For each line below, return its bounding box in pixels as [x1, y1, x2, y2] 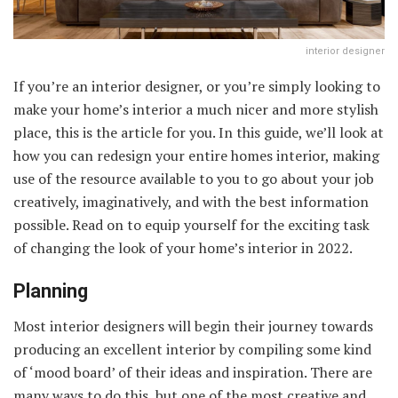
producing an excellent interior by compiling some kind [13, 339, 371, 360]
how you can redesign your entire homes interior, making [13, 145, 379, 165]
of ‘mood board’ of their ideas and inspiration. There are [13, 362, 372, 383]
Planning [13, 280, 88, 303]
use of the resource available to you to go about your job [13, 168, 374, 188]
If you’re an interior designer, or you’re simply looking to [13, 76, 380, 96]
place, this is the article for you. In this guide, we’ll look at [13, 122, 384, 142]
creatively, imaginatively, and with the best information [13, 191, 369, 211]
